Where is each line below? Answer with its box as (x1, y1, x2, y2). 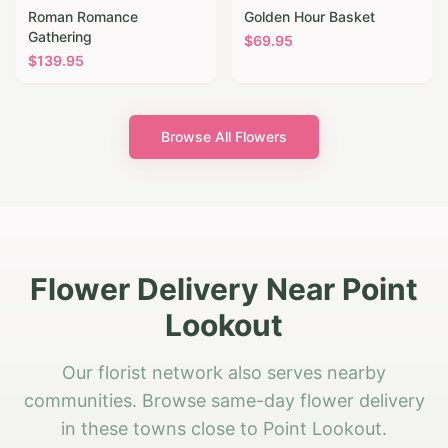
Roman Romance (28, 8, 138, 26)
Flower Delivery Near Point (30, 271, 418, 308)
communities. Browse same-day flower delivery (23, 390, 425, 412)
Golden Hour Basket (244, 8, 375, 26)
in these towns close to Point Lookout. (61, 418, 387, 440)
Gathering (28, 28, 92, 46)
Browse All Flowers (161, 128, 287, 146)
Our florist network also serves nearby (62, 362, 386, 384)
